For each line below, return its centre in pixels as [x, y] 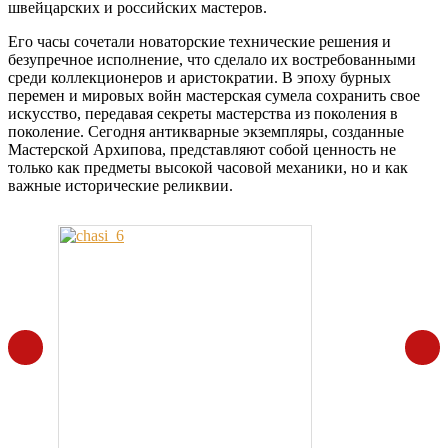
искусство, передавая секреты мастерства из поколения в [203, 113]
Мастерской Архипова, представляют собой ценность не [202, 149]
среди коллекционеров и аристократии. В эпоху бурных [199, 77]
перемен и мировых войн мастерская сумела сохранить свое [214, 95]
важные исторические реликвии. [120, 185]
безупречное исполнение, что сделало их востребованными [212, 59]
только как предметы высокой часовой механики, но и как [208, 167]
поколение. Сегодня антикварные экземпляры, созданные [206, 131]
